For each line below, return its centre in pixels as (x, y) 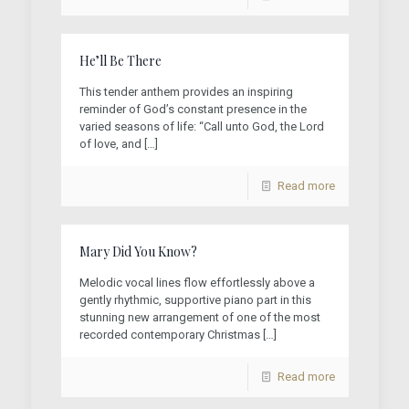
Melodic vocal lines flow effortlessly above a (197, 283)
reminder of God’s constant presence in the (193, 109)
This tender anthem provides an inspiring (186, 92)
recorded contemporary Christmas (169, 335)
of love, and (110, 144)
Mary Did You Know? (138, 252)
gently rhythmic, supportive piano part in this (195, 300)
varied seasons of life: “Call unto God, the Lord (201, 126)
